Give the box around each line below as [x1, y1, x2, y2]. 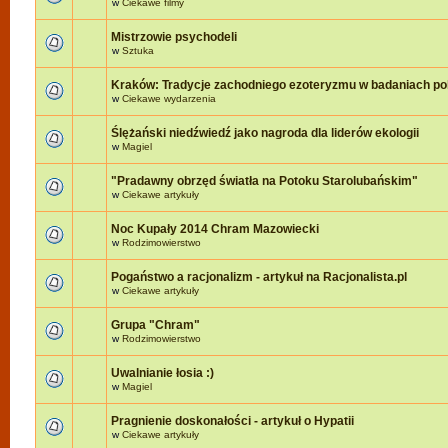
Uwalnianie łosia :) [111, 366, 214, 380]
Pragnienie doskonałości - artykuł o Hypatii [111, 414, 354, 428]
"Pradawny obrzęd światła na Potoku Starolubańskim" [111, 174, 418, 188]
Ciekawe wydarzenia [122, 93, 216, 104]
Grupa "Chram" [111, 318, 200, 332]
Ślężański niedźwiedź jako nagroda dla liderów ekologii [111, 126, 419, 140]
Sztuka [122, 45, 154, 56]
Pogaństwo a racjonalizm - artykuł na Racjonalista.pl [111, 270, 407, 284]
